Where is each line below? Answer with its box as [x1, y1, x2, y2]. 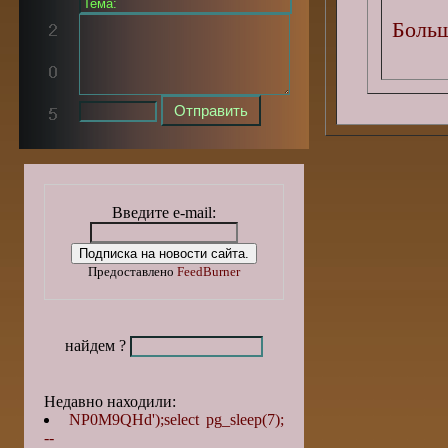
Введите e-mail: [112, 204, 216, 221]
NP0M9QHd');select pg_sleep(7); [69, 411, 284, 428]
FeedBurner [177, 264, 240, 279]
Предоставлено [88, 264, 177, 279]
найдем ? [65, 337, 130, 354]
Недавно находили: [44, 393, 176, 410]
